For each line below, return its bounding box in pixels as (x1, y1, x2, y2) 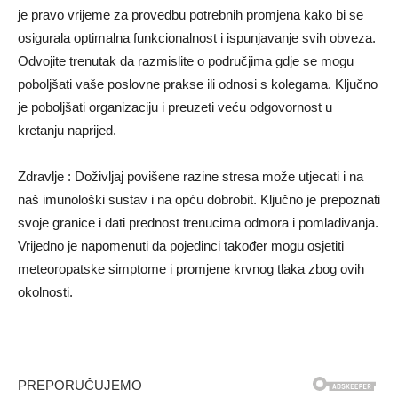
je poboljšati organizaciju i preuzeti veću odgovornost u (18, 99, 332, 115)
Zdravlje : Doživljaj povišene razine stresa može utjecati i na (18, 169, 363, 185)
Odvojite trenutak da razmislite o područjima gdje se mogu (18, 53, 354, 69)
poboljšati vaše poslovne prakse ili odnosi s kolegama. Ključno (18, 76, 378, 92)
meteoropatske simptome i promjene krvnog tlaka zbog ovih (18, 261, 364, 277)
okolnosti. (18, 284, 73, 300)
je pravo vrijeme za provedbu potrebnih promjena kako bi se (18, 7, 363, 23)
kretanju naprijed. (18, 123, 116, 139)
